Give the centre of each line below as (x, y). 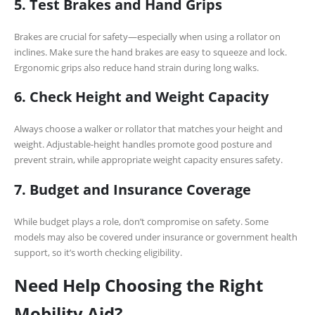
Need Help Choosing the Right (139, 285)
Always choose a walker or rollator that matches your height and (148, 129)
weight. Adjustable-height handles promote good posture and (143, 144)
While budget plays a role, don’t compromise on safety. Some (141, 221)
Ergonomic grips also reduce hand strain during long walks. (136, 68)
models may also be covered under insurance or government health (156, 237)
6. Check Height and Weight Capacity (141, 97)
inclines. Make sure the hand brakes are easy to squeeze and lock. (150, 52)
